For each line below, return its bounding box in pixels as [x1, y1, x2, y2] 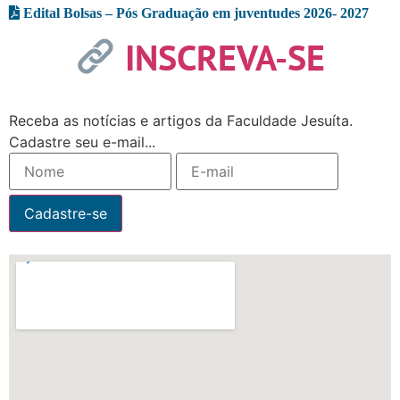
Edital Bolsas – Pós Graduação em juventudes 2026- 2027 [23, 4, 369, 20]
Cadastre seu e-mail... [9, 133, 155, 152]
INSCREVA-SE [124, 34, 325, 81]
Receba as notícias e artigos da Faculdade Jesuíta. [9, 112, 353, 130]
